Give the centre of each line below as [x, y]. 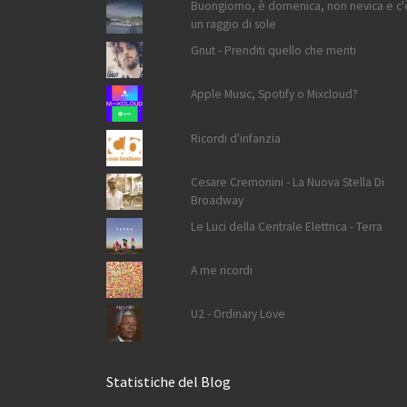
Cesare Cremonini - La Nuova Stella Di [288, 183]
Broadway [218, 201]
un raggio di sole [234, 25]
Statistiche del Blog [169, 382]
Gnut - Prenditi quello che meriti [274, 50]
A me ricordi [222, 271]
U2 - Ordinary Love [238, 314]
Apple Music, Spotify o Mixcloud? [275, 94]
